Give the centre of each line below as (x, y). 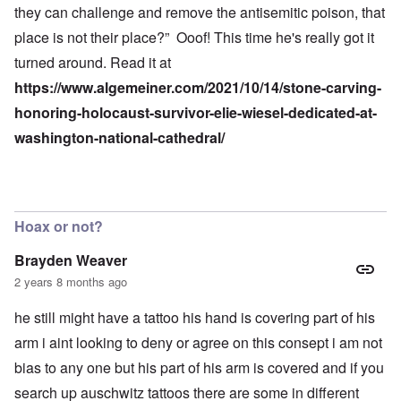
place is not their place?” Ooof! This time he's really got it (194, 38)
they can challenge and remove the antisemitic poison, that (200, 13)
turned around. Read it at (93, 63)
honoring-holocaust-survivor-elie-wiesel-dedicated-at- (196, 113)
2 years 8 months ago (71, 282)
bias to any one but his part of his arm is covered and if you (199, 368)
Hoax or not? (59, 226)
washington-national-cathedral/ (119, 138)
